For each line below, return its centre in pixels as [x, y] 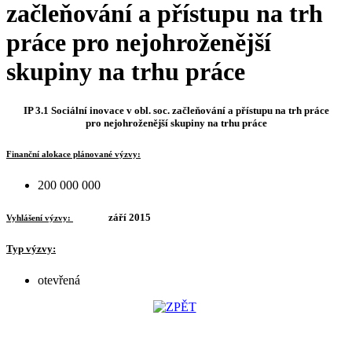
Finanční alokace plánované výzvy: [73, 154]
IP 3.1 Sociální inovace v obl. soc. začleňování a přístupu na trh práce [176, 110]
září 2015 [130, 217]
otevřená [59, 280]
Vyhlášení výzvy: [40, 217]
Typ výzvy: [31, 249]
